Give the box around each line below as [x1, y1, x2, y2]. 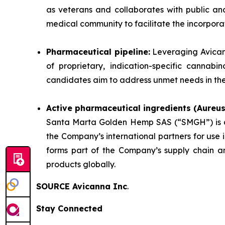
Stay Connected [36, 203, 102, 214]
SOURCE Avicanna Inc [36, 181, 127, 192]
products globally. [46, 159, 116, 170]
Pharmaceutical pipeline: [46, 47, 150, 57]
